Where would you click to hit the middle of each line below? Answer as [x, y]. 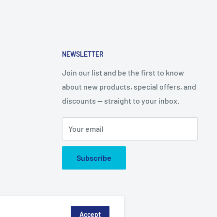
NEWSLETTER [83, 54]
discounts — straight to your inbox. [121, 100]
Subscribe [94, 157]
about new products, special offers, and [129, 86]
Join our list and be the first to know [123, 72]
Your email [86, 128]
